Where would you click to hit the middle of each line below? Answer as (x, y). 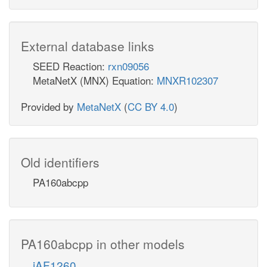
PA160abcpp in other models (103, 243)
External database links (88, 46)
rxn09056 (128, 66)
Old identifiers (60, 162)
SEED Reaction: (70, 66)
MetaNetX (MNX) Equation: (95, 80)
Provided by (49, 106)
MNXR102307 (187, 80)
